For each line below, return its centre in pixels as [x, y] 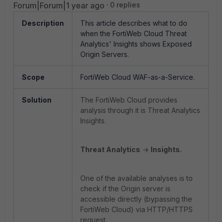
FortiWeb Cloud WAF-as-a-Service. [138, 77]
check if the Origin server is [125, 189]
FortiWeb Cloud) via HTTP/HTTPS [137, 209]
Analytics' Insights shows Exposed [136, 44]
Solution [37, 100]
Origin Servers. [105, 54]
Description [43, 23]
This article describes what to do [134, 23]
